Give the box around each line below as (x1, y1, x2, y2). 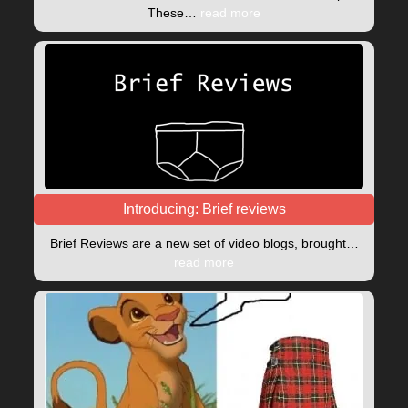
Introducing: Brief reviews (122, 200, 286, 217)
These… (148, 5, 200, 20)
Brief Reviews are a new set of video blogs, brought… (49, 235, 359, 250)
